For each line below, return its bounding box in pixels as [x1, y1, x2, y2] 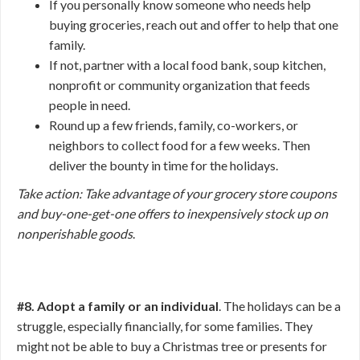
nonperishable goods [17, 226, 133, 241]
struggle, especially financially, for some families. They [17, 318, 313, 333]
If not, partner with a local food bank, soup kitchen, [49, 57, 325, 72]
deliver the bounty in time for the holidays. [49, 157, 278, 173]
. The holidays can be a [219, 298, 341, 313]
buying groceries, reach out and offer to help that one [49, 17, 338, 32]
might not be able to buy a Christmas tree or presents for [17, 338, 327, 354]
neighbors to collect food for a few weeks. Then [49, 137, 310, 153]
